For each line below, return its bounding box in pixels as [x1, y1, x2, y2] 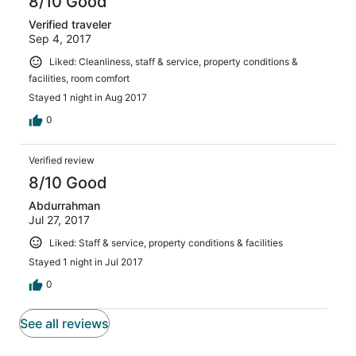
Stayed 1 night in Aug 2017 [29, 91, 147, 103]
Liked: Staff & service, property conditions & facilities [49, 236, 283, 249]
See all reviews [20, 315, 109, 332]
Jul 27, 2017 [29, 212, 90, 226]
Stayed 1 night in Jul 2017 [29, 256, 143, 269]
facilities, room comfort [29, 72, 130, 84]
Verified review [29, 153, 95, 166]
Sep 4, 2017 [29, 31, 91, 45]
